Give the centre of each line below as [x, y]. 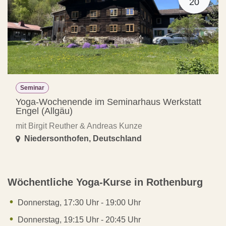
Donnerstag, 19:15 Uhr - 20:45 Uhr [79, 220]
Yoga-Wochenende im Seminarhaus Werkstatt [108, 102]
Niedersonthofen [56, 139]
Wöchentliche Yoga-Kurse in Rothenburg [105, 182]
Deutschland [117, 139]
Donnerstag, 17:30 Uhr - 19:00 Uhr [79, 203]
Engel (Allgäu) [44, 111]
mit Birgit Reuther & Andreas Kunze [79, 126]
